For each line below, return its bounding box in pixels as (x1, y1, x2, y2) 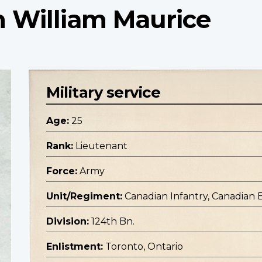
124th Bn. (91, 216, 135, 227)
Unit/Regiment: (46, 191, 122, 202)
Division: (46, 216, 89, 227)
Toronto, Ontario (105, 241, 183, 253)
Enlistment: (46, 241, 103, 253)
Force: (46, 166, 77, 177)
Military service (46, 83, 160, 102)
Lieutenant (75, 140, 127, 152)
